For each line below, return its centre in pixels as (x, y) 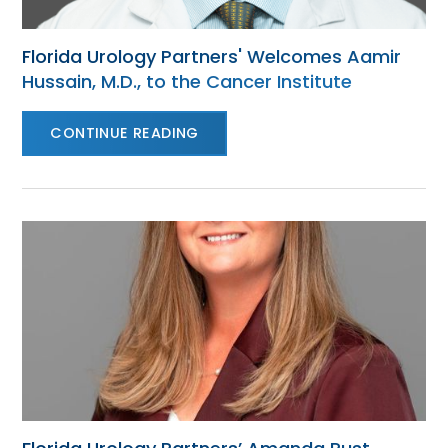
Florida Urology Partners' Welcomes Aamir (212, 56)
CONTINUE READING (124, 133)
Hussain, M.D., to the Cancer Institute (187, 81)
